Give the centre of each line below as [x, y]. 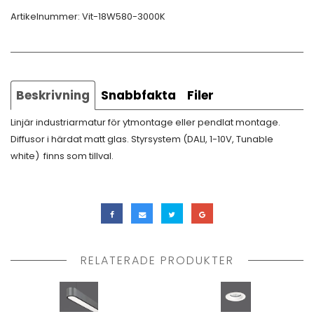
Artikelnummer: [46, 16]
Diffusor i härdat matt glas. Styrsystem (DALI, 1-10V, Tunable [142, 139]
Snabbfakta [138, 95]
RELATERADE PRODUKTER [157, 260]
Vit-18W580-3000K [124, 16]
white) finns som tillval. [63, 156]
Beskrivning [53, 95]
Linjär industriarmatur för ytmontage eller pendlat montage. [145, 122]
